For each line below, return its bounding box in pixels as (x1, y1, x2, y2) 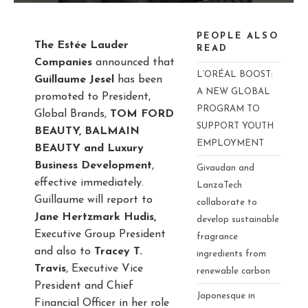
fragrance (196, 232, 238, 242)
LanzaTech (196, 181, 242, 190)
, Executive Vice (66, 263, 143, 275)
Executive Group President (34, 229, 166, 241)
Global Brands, (34, 109, 110, 120)
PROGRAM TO (196, 104, 260, 114)
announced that (92, 57, 175, 69)
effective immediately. (34, 177, 144, 189)
